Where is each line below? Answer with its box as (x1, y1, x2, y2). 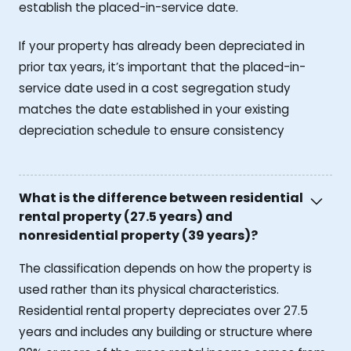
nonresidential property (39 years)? (19, 226, 258, 244)
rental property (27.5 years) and (19, 207, 233, 226)
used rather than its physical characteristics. (19, 281, 279, 299)
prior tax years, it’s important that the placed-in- (19, 58, 306, 75)
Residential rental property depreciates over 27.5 (19, 302, 308, 320)
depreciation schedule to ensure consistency (19, 121, 284, 139)
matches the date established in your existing (19, 100, 289, 118)
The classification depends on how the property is (19, 260, 312, 277)
